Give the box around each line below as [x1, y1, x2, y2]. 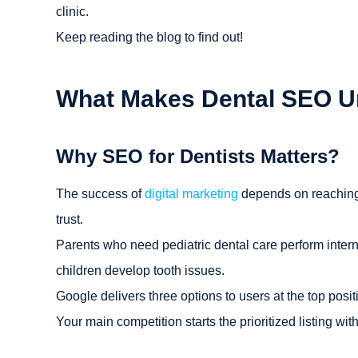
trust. [56, 212, 83, 226]
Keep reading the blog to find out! [56, 30, 243, 44]
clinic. [56, 4, 89, 18]
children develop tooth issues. [56, 263, 225, 277]
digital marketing [145, 186, 238, 201]
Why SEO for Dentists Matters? [56, 145, 340, 167]
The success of [56, 186, 145, 201]
